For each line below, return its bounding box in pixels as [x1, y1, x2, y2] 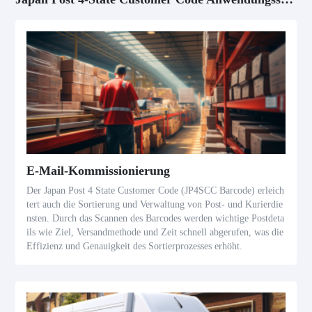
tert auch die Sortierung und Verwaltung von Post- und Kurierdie [26, 199, 283, 210]
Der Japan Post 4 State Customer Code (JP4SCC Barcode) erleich [26, 185, 285, 196]
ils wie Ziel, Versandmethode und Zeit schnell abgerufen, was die [26, 227, 284, 238]
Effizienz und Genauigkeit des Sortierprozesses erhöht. [26, 241, 243, 252]
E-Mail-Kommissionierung [26, 164, 171, 178]
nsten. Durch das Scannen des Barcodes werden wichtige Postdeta [26, 213, 285, 224]
